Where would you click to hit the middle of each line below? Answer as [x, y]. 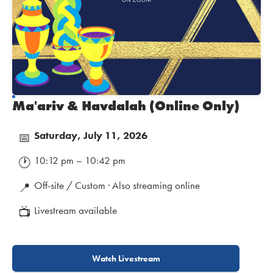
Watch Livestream [126, 259]
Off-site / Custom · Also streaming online [117, 186]
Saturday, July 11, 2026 [91, 136]
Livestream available [76, 211]
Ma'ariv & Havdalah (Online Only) [126, 106]
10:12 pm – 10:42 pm [80, 161]
